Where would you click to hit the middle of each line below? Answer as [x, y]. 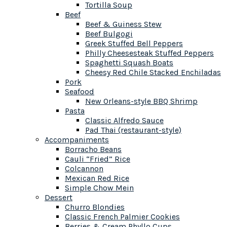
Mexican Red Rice [97, 178]
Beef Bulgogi [109, 34]
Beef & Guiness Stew [123, 24]
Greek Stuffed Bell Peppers [134, 43]
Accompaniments [77, 140]
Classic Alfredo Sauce [124, 120]
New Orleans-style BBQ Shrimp [141, 101]
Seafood [80, 91]
